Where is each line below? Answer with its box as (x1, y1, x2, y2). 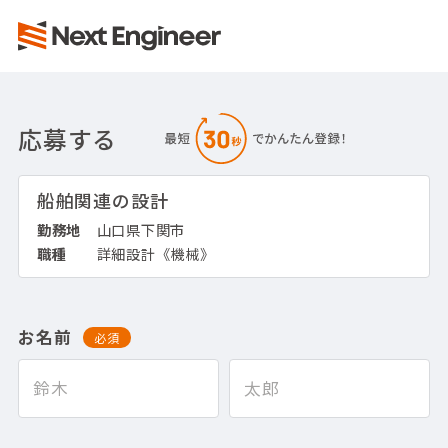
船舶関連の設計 (36, 186, 169, 213)
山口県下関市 (96, 218, 186, 240)
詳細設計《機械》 (96, 242, 215, 264)
